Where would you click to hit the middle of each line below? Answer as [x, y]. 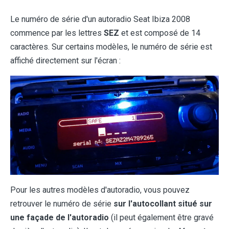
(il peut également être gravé [161, 218]
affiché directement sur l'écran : [65, 61]
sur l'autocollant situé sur [163, 204]
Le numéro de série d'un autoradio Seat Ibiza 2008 [100, 19]
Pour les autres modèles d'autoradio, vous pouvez [100, 190]
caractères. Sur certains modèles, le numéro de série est [111, 47]
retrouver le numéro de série [62, 204]
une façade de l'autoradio [60, 218]
